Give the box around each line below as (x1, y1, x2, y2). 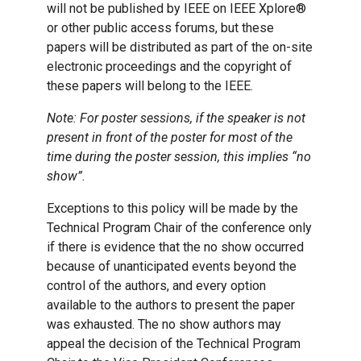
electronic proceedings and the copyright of (47, 59, 292, 75)
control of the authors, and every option (47, 278, 266, 294)
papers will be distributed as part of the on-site (47, 39, 313, 56)
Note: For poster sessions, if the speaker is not (47, 110, 305, 127)
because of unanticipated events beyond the (47, 259, 297, 275)
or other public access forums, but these (47, 20, 274, 36)
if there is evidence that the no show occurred (47, 239, 304, 255)
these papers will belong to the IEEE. (47, 78, 253, 94)
